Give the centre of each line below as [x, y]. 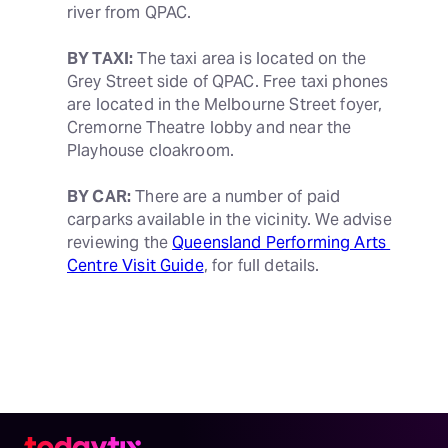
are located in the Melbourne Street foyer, [225, 104]
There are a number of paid [236, 196]
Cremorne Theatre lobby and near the [209, 127]
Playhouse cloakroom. [151, 150]
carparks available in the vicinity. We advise [229, 219]
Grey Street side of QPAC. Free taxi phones [228, 81]
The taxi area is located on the [250, 58]
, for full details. [261, 265]
